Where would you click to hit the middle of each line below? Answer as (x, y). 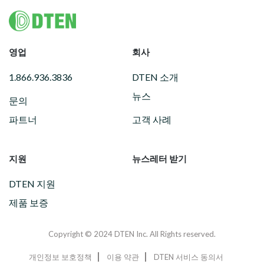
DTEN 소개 (155, 77)
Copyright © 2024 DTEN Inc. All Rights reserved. (132, 234)
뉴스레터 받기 (159, 159)
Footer (31, 18)
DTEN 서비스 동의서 (189, 257)
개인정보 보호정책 (60, 257)
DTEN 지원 (32, 184)
